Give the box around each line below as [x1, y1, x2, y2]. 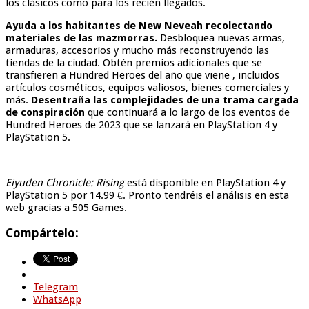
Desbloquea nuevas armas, [160, 32, 285, 44]
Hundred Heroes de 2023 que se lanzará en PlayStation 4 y [6, 119, 277, 131]
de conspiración [6, 106, 85, 119]
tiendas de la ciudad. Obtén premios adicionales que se [6, 57, 262, 69]
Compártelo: [6, 226, 79, 240]
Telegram [33, 281, 78, 294]
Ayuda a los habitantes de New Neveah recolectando [6, 19, 272, 32]
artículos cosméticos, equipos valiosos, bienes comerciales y [6, 81, 289, 94]
